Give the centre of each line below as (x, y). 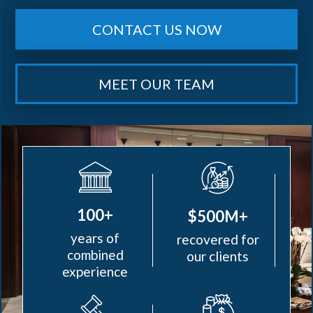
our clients (218, 256)
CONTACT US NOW (156, 29)
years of (95, 238)
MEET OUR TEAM (156, 84)
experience (95, 271)
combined (95, 255)
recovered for (218, 239)
